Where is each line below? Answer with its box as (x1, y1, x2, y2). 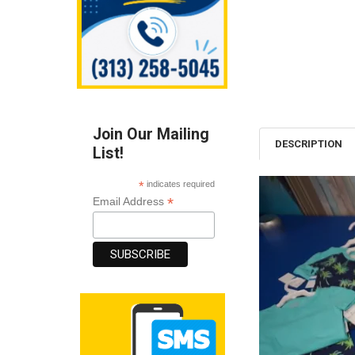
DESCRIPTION (275, 138, 343, 151)
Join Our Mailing (93, 124, 210, 143)
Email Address (93, 194, 168, 208)
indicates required (144, 178, 216, 189)
